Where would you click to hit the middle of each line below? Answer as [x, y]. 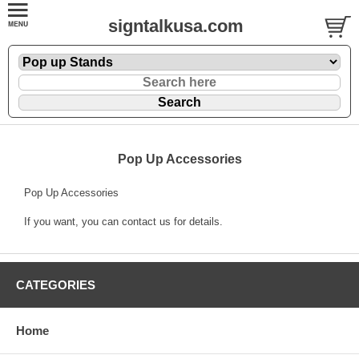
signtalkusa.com [176, 26]
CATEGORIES [56, 284]
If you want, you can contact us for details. [123, 221]
